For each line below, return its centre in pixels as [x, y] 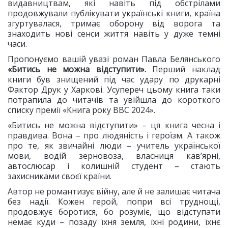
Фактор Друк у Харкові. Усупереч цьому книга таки [114, 90]
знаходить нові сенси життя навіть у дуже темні [114, 34]
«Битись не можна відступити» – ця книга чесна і [114, 125]
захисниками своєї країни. [60, 176]
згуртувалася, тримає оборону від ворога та [114, 23]
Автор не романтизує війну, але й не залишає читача [114, 191]
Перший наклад [183, 69]
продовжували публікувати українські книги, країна [114, 13]
